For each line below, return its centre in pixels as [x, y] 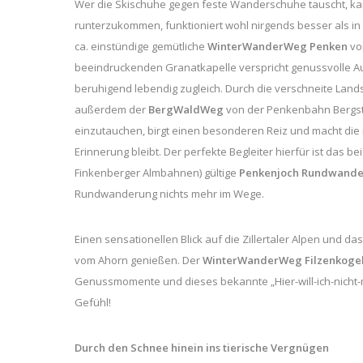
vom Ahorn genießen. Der [139, 260]
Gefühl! [93, 302]
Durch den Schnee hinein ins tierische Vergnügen [202, 347]
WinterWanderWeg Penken [278, 46]
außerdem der [111, 109]
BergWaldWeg [187, 109]
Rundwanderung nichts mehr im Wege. [169, 193]
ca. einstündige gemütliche [141, 46]
